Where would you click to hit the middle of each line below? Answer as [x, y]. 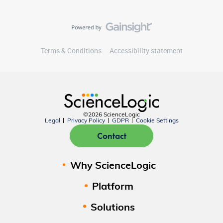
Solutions [113, 208]
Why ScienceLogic [113, 166]
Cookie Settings [157, 121]
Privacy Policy [86, 121]
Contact [111, 136]
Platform [113, 187]
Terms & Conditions [71, 50]
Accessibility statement [146, 50]
